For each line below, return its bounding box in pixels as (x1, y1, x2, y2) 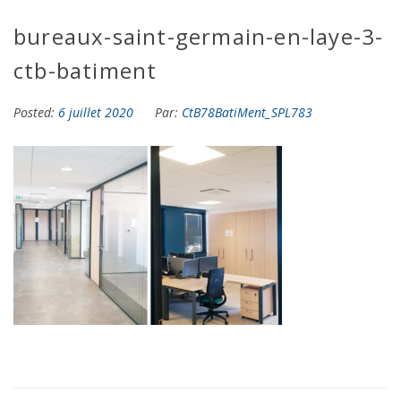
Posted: (13, 104, 55, 121)
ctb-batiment (13, 55, 158, 85)
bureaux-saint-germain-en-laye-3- (13, 21, 384, 51)
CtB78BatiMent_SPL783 (182, 104, 312, 121)
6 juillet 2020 (58, 104, 137, 121)
